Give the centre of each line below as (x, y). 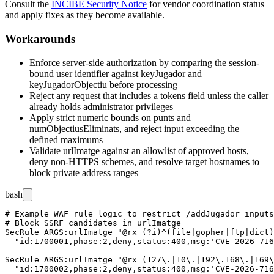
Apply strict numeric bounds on (91, 117)
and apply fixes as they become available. (85, 15)
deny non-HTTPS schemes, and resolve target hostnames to (144, 161)
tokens (173, 95)
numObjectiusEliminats (74, 128)
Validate (46, 150)
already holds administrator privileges (101, 106)
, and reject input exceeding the (179, 128)
